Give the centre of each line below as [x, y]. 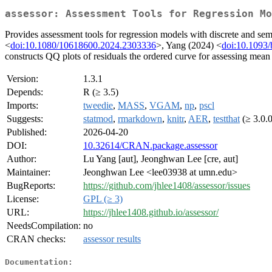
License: [23, 199]
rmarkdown [140, 119]
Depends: [25, 92]
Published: [27, 132]
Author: [22, 159]
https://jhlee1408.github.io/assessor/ [151, 212]
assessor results [112, 239]
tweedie [98, 106]
